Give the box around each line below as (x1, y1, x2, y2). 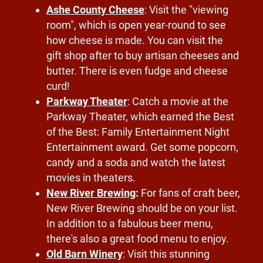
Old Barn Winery (46, 248, 123, 261)
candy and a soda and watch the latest (46, 156, 225, 169)
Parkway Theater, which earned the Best (46, 110, 234, 123)
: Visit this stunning (122, 248, 210, 261)
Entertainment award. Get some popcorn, (46, 141, 238, 154)
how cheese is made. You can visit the (46, 34, 223, 47)
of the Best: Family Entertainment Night (46, 126, 230, 139)
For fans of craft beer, (138, 187, 240, 200)
